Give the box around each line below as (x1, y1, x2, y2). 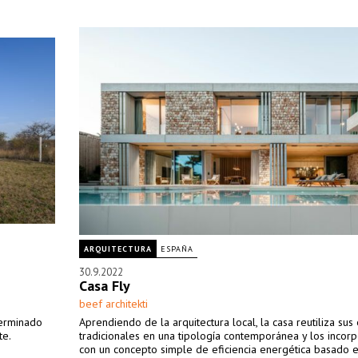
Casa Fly (79, 276, 130, 295)
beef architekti (79, 296, 148, 311)
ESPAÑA (161, 244, 193, 254)
